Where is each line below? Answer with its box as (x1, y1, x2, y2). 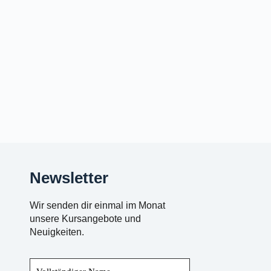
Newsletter (29, 168, 108, 187)
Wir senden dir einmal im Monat (29, 200, 165, 211)
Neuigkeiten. (29, 227, 84, 238)
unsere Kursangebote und (29, 214, 141, 224)
